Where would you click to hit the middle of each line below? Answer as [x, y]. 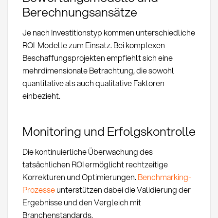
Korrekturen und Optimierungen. [80, 177]
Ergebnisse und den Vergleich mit [82, 202]
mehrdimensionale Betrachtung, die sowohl [98, 70]
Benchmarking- [164, 177]
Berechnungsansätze [80, 11]
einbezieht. [41, 95]
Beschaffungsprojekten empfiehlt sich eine [97, 57]
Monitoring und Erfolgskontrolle [109, 131]
